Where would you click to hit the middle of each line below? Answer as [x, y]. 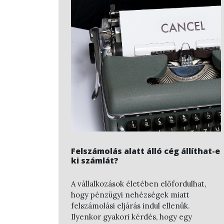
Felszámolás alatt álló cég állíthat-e [145, 151]
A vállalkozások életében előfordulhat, [138, 184]
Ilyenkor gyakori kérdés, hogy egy [131, 217]
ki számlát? [95, 161]
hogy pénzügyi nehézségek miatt [130, 195]
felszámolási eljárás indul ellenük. [130, 206]
